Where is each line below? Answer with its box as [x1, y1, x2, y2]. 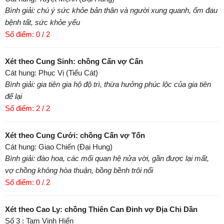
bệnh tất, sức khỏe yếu [5, 18, 80, 27]
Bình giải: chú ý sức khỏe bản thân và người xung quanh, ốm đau [5, 6, 217, 15]
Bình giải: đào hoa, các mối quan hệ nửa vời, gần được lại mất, [5, 154, 209, 163]
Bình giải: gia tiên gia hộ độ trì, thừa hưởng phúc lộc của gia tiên [5, 80, 211, 89]
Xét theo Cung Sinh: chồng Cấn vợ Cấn [5, 57, 143, 66]
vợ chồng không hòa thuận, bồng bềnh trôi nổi [5, 166, 153, 175]
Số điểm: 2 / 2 [5, 104, 50, 113]
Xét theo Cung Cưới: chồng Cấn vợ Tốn [5, 131, 145, 140]
